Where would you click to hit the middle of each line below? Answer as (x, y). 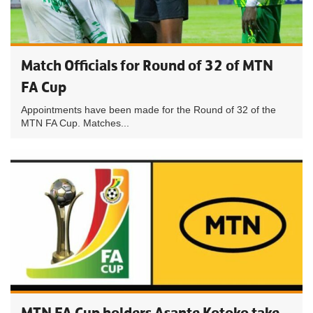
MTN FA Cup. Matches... (75, 123)
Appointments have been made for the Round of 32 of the (148, 110)
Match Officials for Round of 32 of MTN (147, 65)
